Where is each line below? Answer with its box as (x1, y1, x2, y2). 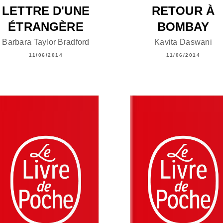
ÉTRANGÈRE (8, 19, 84, 33)
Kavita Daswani (154, 37, 212, 46)
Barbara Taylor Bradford (2, 37, 90, 46)
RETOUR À (151, 3, 215, 17)
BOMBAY (157, 19, 210, 33)
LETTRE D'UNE (2, 3, 90, 17)
